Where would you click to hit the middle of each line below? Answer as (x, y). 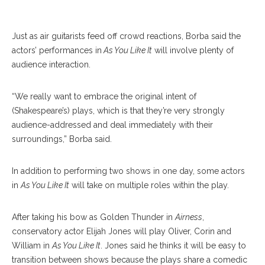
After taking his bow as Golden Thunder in (93, 217)
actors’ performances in (57, 50)
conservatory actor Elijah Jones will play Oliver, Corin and (122, 231)
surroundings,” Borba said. (62, 139)
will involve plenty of (193, 50)
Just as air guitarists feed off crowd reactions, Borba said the (126, 36)
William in (32, 245)
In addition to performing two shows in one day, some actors (128, 171)
